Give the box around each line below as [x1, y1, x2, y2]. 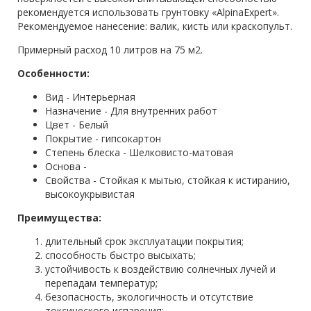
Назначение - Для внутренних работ [45, 104, 217, 118]
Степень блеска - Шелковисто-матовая [45, 146, 233, 160]
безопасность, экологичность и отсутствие [45, 290, 253, 304]
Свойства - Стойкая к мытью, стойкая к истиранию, [45, 174, 290, 187]
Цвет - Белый [45, 118, 108, 132]
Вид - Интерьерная [45, 90, 135, 104]
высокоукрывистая [45, 187, 135, 201]
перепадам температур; [45, 276, 158, 290]
